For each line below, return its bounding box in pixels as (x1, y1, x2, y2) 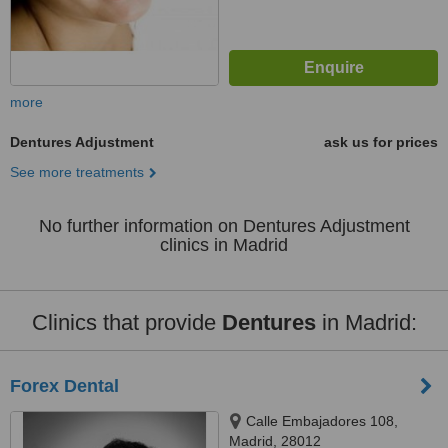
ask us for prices (324, 134, 438, 150)
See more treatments (10, 164, 144, 180)
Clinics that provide (31, 310, 222, 335)
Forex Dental (10, 376, 119, 396)
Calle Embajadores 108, (246, 413, 398, 429)
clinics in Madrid (160, 235, 288, 255)
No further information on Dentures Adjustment (38, 216, 410, 236)
